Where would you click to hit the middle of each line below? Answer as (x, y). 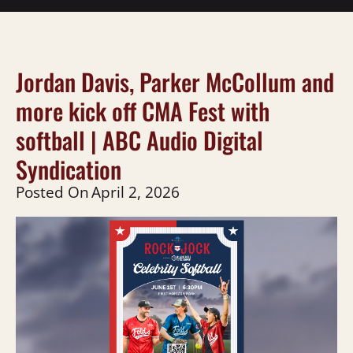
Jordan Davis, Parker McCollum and (175, 81)
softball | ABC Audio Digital (139, 139)
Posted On (52, 191)
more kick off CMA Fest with (143, 110)
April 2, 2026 (136, 191)
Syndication (69, 169)
